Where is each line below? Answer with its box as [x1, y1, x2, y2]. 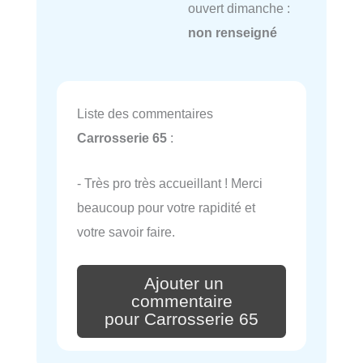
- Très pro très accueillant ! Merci [77, 176, 263, 191]
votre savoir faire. [77, 224, 175, 240]
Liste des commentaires [77, 105, 213, 121]
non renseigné [187, 25, 277, 41]
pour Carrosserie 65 [105, 309, 258, 329]
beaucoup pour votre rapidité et [77, 200, 255, 216]
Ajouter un [144, 274, 224, 294]
